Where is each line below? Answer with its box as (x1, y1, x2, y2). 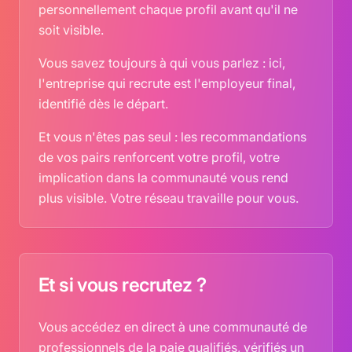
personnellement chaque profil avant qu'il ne (38, 2, 298, 17)
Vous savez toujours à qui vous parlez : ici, (38, 55, 285, 71)
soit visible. (38, 22, 104, 38)
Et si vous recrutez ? (38, 273, 207, 296)
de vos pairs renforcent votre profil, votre (38, 149, 280, 165)
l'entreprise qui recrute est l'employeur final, (38, 75, 295, 91)
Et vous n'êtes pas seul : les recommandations (38, 129, 306, 145)
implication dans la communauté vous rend (38, 170, 288, 185)
